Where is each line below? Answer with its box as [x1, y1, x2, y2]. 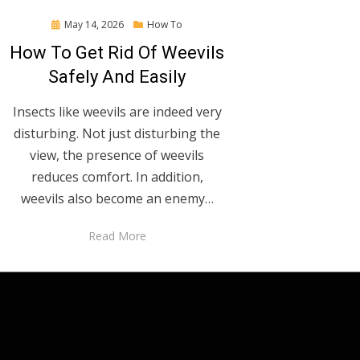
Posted [51, 17, 84, 31]
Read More [88, 228, 146, 244]
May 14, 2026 [64, 18, 125, 32]
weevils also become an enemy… [20, 190, 214, 208]
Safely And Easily [48, 67, 186, 88]
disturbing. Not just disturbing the [14, 125, 221, 143]
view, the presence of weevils [30, 146, 205, 165]
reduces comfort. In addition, [31, 168, 203, 186]
